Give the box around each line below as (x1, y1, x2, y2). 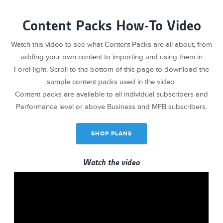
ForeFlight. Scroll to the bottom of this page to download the (14, 64, 209, 74)
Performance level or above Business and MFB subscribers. (16, 102, 207, 111)
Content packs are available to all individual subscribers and (15, 89, 208, 99)
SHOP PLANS (91, 129, 132, 137)
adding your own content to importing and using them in (20, 52, 203, 62)
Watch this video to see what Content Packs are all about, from (11, 39, 212, 49)
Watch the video (83, 156, 140, 168)
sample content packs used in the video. (47, 77, 176, 87)
